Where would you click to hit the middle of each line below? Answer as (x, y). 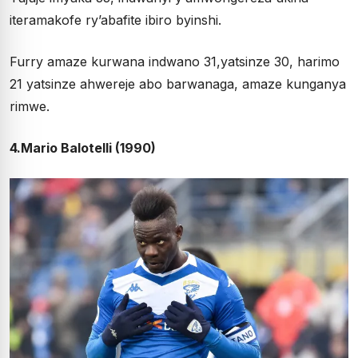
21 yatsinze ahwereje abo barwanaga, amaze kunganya (178, 84)
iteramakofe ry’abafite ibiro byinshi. (115, 20)
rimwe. (30, 106)
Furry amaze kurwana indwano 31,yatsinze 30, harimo (175, 61)
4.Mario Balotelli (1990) (83, 147)
